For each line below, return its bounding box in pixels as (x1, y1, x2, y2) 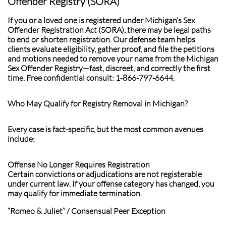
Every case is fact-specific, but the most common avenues (8, 124, 203, 134)
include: (8, 134, 35, 144)
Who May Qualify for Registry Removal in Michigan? (8, 98, 188, 108)
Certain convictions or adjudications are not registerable (8, 169, 202, 179)
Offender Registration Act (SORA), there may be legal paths (8, 25, 211, 35)
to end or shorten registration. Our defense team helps (8, 34, 195, 44)
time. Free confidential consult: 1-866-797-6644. (8, 73, 175, 83)
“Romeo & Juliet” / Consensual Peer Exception (8, 206, 165, 216)
